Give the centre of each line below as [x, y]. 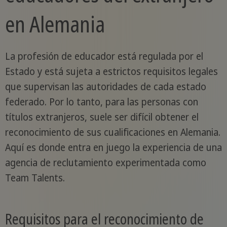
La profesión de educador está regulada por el [104, 56]
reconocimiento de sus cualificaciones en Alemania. [112, 132]
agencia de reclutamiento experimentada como [105, 162]
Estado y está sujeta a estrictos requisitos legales [111, 71]
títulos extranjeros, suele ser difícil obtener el [102, 117]
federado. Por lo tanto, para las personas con [101, 102]
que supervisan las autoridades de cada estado [105, 86]
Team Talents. [35, 178]
